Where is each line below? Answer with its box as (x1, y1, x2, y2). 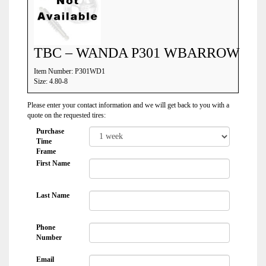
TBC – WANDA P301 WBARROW (34, 45, 240, 61)
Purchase (36, 127, 64, 135)
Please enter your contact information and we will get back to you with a (27, 101, 229, 109)
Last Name (36, 191, 69, 199)
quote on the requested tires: (27, 111, 106, 119)
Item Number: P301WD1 (34, 67, 105, 75)
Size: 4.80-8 (34, 77, 68, 85)
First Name (36, 159, 70, 167)
